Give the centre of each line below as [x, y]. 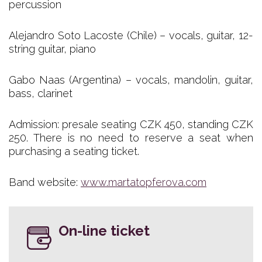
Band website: [45, 182]
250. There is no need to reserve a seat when [131, 137]
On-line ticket [104, 230]
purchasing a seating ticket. [74, 151]
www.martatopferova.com [144, 182]
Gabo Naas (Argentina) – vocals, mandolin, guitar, [131, 80]
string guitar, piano [52, 49]
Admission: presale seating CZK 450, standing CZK [131, 124]
